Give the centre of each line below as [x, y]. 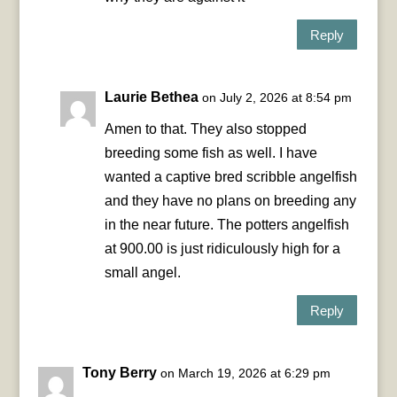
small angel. [142, 273]
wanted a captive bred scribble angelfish [230, 177]
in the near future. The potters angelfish [226, 225]
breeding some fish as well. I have [210, 153]
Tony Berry [119, 373]
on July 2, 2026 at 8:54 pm [276, 98]
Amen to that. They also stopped [205, 129]
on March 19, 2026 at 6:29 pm [245, 374]
